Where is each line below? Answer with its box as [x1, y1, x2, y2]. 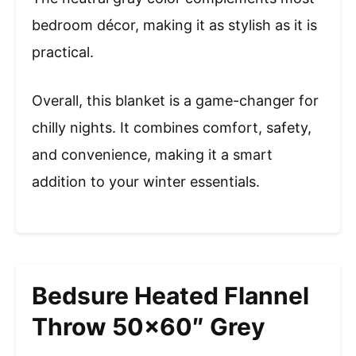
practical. [32, 43, 94, 60]
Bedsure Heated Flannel [32, 281, 309, 310]
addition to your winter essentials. [32, 172, 260, 190]
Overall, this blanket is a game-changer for [32, 91, 319, 109]
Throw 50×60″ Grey [32, 311, 265, 341]
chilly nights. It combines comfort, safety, [32, 118, 311, 136]
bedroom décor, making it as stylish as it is [32, 16, 317, 33]
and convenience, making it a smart [32, 145, 273, 163]
